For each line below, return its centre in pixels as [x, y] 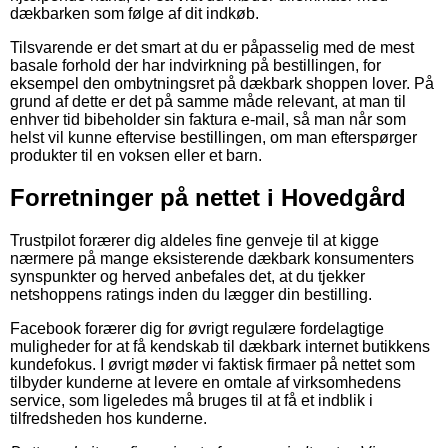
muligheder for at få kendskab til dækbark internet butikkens [220, 347]
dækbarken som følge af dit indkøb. [134, 13]
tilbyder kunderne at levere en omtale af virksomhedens [205, 383]
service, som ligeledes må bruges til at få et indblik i [191, 401]
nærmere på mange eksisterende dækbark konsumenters [212, 259]
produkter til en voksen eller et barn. [136, 155]
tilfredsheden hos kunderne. [108, 419]
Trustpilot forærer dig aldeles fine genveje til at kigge [194, 241]
